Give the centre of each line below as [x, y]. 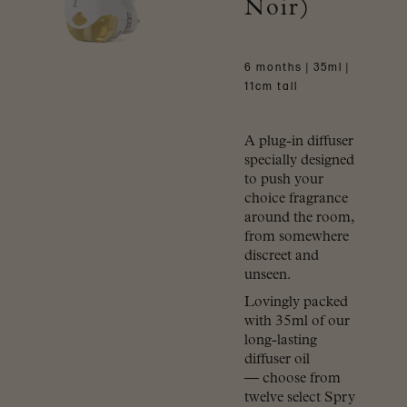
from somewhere [296, 237]
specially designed [299, 160]
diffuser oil [277, 360]
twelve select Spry [299, 398]
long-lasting [280, 341]
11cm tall [271, 86]
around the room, [298, 218]
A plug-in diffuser [298, 141]
